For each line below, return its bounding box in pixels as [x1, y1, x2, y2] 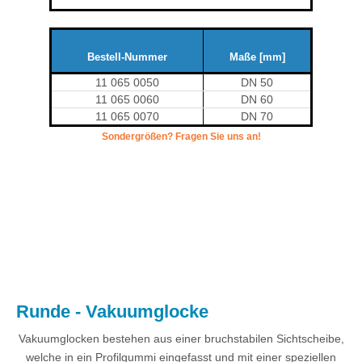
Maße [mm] [229, 50, 285, 63]
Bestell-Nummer [87, 50, 167, 63]
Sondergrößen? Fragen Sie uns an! [101, 130, 261, 142]
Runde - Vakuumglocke [16, 301, 208, 322]
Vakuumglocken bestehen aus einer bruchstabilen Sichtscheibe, [18, 331, 344, 345]
